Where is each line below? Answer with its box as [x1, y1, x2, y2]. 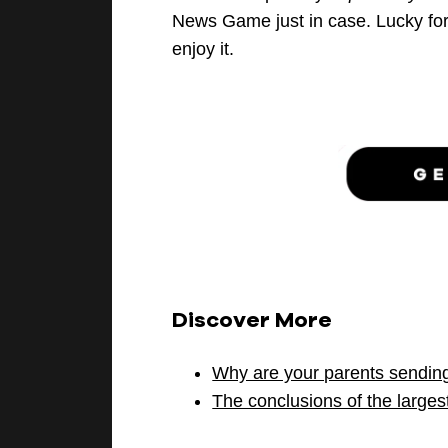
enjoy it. [172, 39, 240, 60]
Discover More [172, 305, 333, 332]
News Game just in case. [172, 11, 377, 32]
